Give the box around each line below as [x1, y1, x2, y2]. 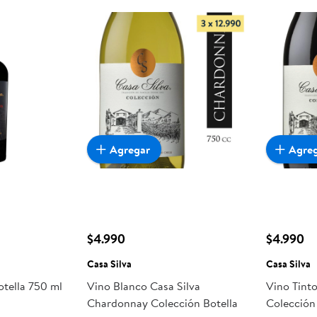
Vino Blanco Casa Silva [86, 278, 200, 294]
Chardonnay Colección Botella [86, 295, 238, 311]
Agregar [109, 142, 150, 157]
